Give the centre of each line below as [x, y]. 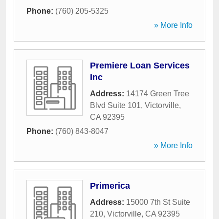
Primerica [110, 186]
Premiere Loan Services [140, 66]
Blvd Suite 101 [115, 105]
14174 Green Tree [158, 94]
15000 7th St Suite [158, 202]
